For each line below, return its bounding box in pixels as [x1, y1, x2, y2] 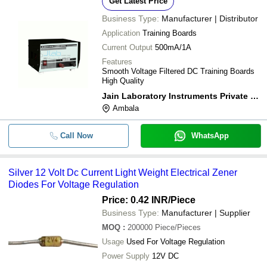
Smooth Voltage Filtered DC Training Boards [102, 67, 254, 76]
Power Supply [102, 252, 150, 260]
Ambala [113, 104, 139, 113]
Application [102, 29, 140, 38]
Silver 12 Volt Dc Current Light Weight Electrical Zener [8, 167, 237, 178]
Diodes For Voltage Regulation [8, 179, 139, 190]
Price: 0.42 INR [102, 195, 168, 205]
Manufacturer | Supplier [162, 208, 250, 218]
